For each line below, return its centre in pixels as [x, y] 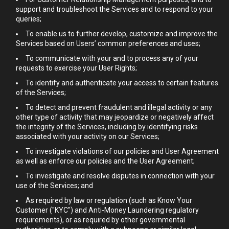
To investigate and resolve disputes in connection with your [120, 176]
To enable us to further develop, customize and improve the [122, 34]
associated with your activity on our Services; [88, 136]
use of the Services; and [54, 186]
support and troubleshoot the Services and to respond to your [114, 9]
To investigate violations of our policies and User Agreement [122, 151]
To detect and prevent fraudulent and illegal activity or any [119, 107]
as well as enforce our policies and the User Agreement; [105, 161]
